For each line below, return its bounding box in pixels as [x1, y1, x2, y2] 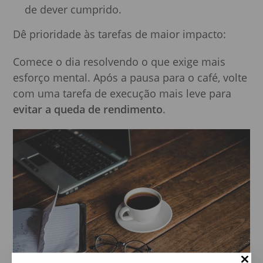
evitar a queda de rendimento [13, 102, 163, 116]
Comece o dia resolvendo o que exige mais [13, 54, 226, 69]
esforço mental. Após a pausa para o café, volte [13, 70, 248, 85]
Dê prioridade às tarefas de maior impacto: [13, 26, 227, 41]
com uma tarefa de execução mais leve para [13, 86, 232, 100]
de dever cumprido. [25, 2, 122, 16]
